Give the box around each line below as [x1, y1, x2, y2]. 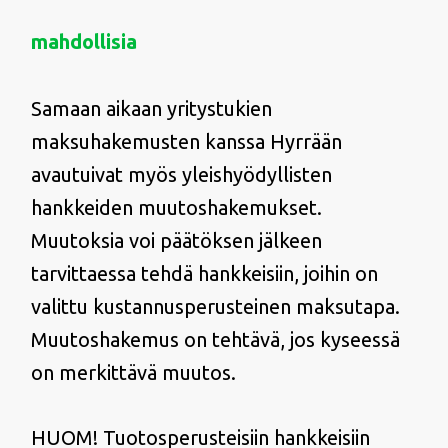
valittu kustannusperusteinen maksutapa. [30, 295, 400, 318]
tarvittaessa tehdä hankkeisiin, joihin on [30, 262, 378, 285]
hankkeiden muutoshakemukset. [30, 196, 322, 219]
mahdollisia [30, 30, 137, 53]
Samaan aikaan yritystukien [30, 97, 272, 120]
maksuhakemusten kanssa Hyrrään [30, 130, 342, 153]
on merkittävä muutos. [30, 361, 236, 384]
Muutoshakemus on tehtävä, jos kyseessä [30, 328, 400, 351]
